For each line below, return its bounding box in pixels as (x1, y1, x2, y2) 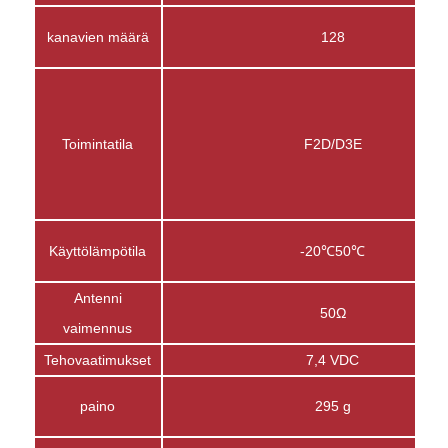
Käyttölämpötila (49, 242, 147, 259)
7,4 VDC (306, 351, 360, 368)
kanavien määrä (46, 28, 149, 45)
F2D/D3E (303, 135, 362, 152)
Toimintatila (62, 135, 134, 152)
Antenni (73, 289, 122, 306)
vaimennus (63, 319, 133, 336)
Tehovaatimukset (44, 351, 152, 368)
